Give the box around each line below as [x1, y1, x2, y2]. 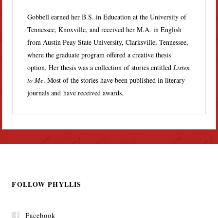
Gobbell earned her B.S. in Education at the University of [27, 12, 187, 21]
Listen [173, 62, 190, 72]
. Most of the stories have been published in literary [43, 75, 185, 85]
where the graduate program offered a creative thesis [27, 50, 171, 59]
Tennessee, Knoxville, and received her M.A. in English [27, 24, 182, 34]
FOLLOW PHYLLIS [12, 179, 82, 189]
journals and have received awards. [27, 88, 124, 97]
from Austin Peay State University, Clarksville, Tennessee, [27, 37, 189, 47]
